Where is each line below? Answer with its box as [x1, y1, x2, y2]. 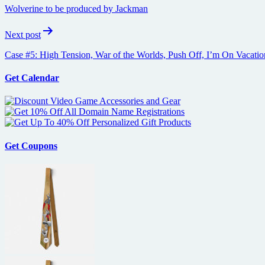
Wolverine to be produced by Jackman [5, 3, 148, 14]
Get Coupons [5, 140, 57, 151]
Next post [5, 29, 41, 40]
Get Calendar [5, 73, 59, 83]
